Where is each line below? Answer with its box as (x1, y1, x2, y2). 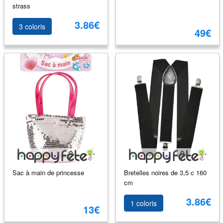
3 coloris (18, 21, 45, 31)
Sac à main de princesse (12, 167, 84, 177)
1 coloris (130, 198, 157, 208)
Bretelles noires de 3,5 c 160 (123, 167, 207, 177)
